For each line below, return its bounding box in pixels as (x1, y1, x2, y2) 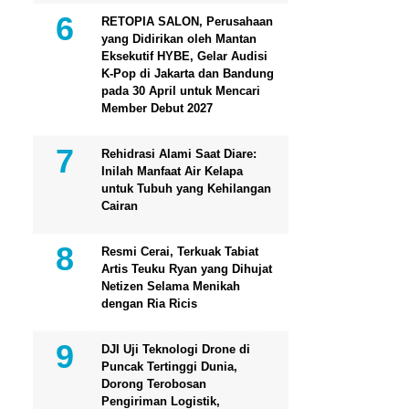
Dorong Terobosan (101, 376, 206, 391)
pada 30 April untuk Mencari (101, 83, 260, 98)
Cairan (101, 198, 138, 213)
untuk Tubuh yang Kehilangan (101, 181, 271, 195)
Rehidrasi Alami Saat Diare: (101, 146, 257, 161)
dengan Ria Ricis (101, 296, 197, 310)
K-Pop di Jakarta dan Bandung (101, 66, 274, 80)
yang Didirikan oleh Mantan (101, 31, 257, 46)
